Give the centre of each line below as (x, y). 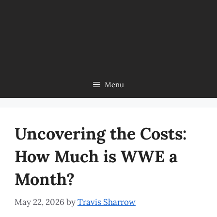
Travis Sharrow (107, 202)
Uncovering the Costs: (101, 133)
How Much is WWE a (96, 156)
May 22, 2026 (39, 202)
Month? (45, 179)
